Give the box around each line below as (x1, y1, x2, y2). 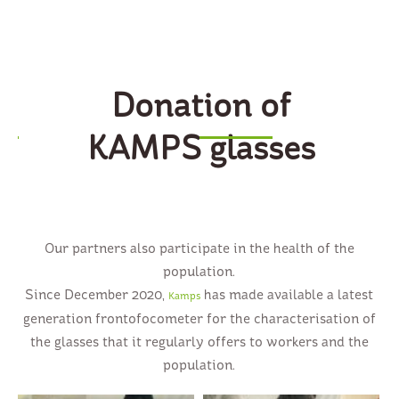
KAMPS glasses (86, 127, 315, 169)
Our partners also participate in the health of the (44, 240, 354, 257)
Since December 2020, (25, 286, 169, 304)
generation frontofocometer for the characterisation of (22, 310, 376, 328)
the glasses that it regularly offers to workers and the (29, 333, 369, 351)
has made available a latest (200, 286, 374, 304)
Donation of (111, 85, 291, 126)
